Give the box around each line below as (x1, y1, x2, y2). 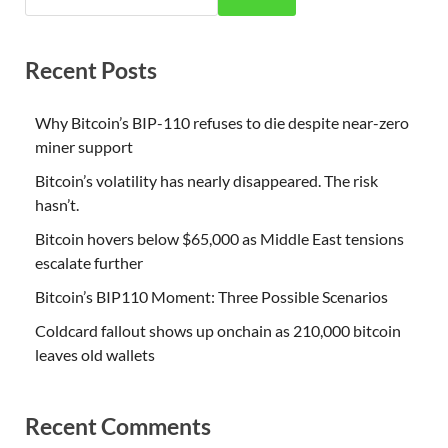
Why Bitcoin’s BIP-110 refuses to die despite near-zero (35, 112, 409, 132)
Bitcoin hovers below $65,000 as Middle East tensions (35, 228, 404, 248)
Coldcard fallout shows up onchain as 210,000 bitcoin (35, 320, 401, 340)
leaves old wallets (35, 344, 155, 364)
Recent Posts (25, 56, 157, 85)
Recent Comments (25, 411, 211, 440)
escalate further (35, 252, 143, 272)
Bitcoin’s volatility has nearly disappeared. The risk (35, 170, 378, 190)
